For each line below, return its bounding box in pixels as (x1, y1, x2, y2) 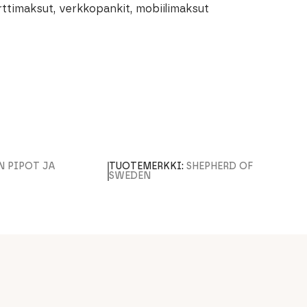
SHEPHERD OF (186, 160, 253, 173)
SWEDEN (108, 170, 151, 182)
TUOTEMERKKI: (108, 160, 186, 173)
